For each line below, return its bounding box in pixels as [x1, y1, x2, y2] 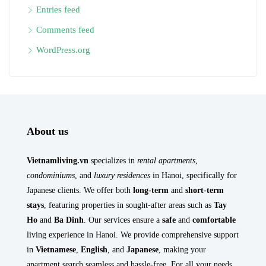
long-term [133, 186, 169, 195]
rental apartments [137, 156, 195, 166]
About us [27, 125, 68, 138]
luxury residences [94, 171, 150, 180]
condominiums [27, 171, 75, 180]
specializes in [88, 156, 137, 166]
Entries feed [36, 5, 80, 15]
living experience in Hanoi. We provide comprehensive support [27, 230, 239, 240]
